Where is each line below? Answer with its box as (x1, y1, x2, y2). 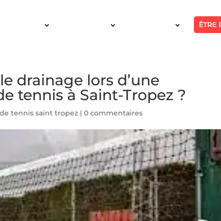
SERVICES (13, 22, 40, 29)
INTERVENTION (63, 22, 107, 29)
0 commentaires (84, 109, 143, 117)
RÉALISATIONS (129, 22, 171, 29)
